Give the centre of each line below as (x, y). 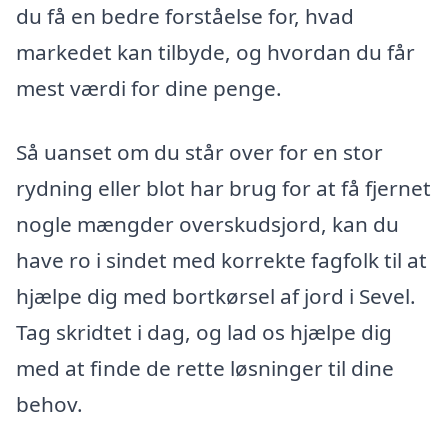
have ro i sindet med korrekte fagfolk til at (221, 259)
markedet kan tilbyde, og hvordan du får (215, 51)
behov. (49, 403)
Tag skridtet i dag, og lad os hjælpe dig (204, 331)
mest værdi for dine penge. (149, 87)
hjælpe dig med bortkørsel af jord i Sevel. (216, 295)
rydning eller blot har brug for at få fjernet (223, 187)
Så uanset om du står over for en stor (199, 151)
